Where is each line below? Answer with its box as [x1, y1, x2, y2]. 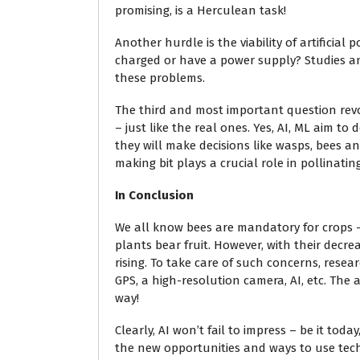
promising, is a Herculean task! [115, 3, 286, 18]
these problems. [115, 71, 205, 85]
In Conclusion [115, 188, 194, 202]
